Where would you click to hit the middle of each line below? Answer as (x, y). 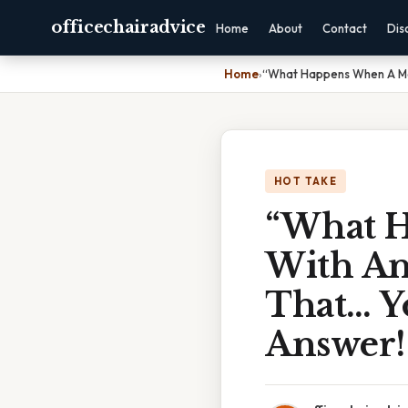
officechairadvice (128, 27)
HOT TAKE (306, 181)
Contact (344, 28)
